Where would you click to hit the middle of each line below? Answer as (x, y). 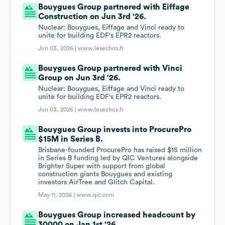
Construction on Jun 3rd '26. (92, 17)
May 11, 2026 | (58, 195)
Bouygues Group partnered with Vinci (110, 69)
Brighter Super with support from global (102, 166)
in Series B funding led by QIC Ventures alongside (118, 158)
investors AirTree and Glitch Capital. (97, 183)
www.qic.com (95, 195)
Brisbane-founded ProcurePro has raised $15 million (120, 150)
